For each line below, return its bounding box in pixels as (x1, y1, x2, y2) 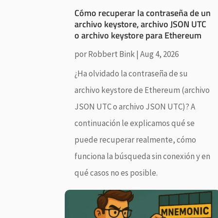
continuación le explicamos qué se (74, 117, 195, 128)
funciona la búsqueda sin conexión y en (74, 150, 211, 162)
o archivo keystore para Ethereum (74, 28, 202, 42)
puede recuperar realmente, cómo (74, 134, 197, 145)
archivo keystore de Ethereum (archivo (74, 84, 210, 95)
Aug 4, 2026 (140, 48, 179, 59)
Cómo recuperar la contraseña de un (74, 6, 211, 19)
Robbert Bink (88, 48, 135, 59)
